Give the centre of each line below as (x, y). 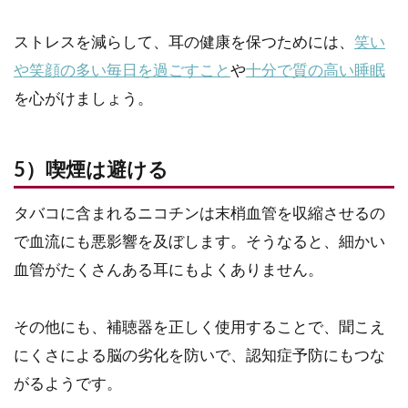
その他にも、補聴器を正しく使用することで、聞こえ (199, 328)
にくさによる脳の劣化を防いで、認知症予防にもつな (199, 356)
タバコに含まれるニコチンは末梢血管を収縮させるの (199, 214)
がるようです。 (68, 384)
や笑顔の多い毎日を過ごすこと (122, 71)
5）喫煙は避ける (91, 171)
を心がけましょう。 (83, 99)
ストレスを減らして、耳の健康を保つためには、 (184, 43)
